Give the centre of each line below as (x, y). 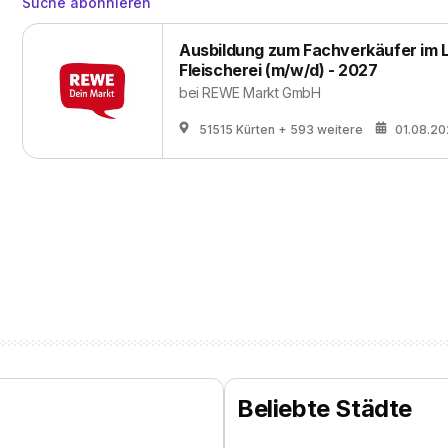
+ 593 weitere (320, 129)
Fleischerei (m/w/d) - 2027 (278, 70)
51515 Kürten (237, 129)
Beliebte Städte (324, 408)
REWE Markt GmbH (261, 92)
